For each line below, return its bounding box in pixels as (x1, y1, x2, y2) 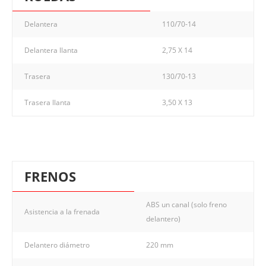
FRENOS (24, 167, 76, 185)
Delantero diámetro (24, 239, 90, 250)
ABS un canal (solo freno (146, 199, 227, 210)
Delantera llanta (24, 45, 78, 55)
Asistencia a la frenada (24, 206, 100, 217)
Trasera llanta (24, 97, 71, 107)
